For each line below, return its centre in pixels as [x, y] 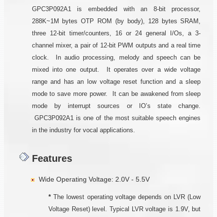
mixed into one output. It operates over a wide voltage [116, 70]
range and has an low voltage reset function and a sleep [116, 82]
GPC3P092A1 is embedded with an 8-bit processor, [116, 9]
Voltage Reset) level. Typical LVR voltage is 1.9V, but [125, 209]
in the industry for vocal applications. [83, 130]
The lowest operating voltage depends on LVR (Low [126, 197]
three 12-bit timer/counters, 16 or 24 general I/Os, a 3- [116, 33]
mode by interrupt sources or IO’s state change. [116, 106]
